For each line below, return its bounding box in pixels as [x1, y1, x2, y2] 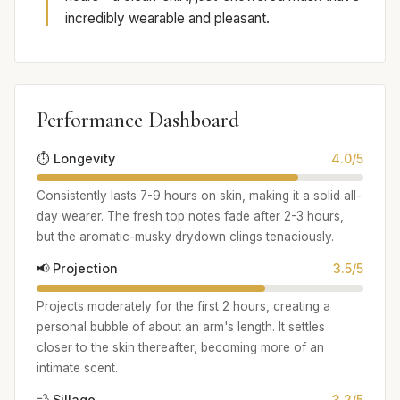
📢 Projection [37, 261, 118, 277]
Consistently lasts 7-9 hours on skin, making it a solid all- [37, 188, 362, 204]
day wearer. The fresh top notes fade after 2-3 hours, [37, 209, 344, 224]
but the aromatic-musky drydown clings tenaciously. [37, 229, 334, 245]
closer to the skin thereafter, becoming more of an [37, 339, 324, 354]
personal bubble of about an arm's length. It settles [37, 319, 325, 334]
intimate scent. [37, 360, 118, 375]
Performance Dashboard [37, 106, 239, 133]
